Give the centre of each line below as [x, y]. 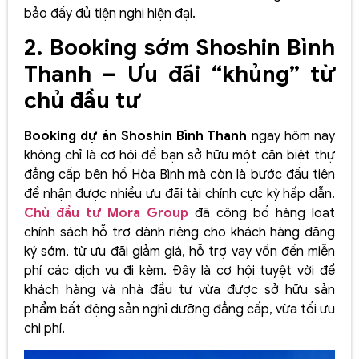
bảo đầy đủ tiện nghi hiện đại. [110, 13]
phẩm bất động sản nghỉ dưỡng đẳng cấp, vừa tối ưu [179, 310]
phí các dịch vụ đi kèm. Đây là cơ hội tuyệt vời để [179, 271]
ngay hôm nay [291, 137]
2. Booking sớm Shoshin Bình [179, 48]
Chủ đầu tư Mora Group [106, 214]
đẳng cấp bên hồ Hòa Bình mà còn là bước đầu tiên [179, 175]
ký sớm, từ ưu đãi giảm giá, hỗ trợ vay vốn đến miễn [179, 252]
